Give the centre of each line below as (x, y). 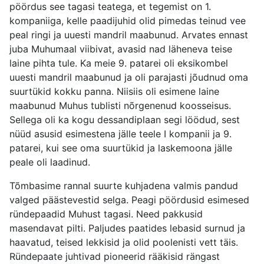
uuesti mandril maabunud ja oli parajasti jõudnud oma (129, 77)
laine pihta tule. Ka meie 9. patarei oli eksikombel (119, 63)
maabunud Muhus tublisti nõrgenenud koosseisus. (120, 106)
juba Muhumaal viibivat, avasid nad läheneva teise (121, 49)
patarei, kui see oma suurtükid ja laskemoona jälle (121, 148)
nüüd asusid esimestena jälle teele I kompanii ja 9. (121, 134)
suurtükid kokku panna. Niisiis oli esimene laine (114, 92)
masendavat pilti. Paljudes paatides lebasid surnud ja (127, 228)
